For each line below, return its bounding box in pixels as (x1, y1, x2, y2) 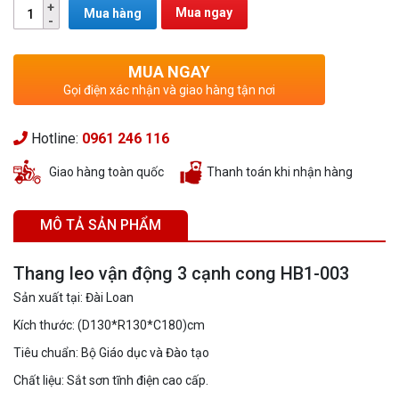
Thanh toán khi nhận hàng (207, 165, 353, 179)
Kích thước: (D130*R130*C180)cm (13, 317, 205, 332)
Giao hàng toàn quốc (49, 165, 164, 179)
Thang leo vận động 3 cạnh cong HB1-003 (13, 262, 349, 284)
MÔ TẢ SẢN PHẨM (40, 216, 161, 233)
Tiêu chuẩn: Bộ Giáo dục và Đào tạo (13, 345, 209, 360)
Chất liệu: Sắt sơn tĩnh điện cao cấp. (13, 372, 208, 387)
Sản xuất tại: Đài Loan (13, 289, 134, 305)
